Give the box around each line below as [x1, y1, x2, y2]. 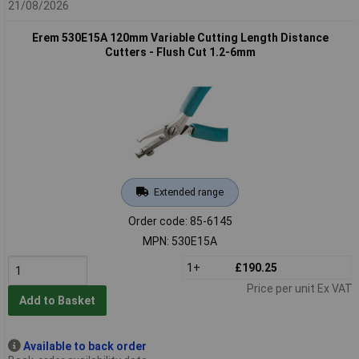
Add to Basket [18, 294, 95, 308]
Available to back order [22, 339, 147, 353]
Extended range [153, 185, 224, 198]
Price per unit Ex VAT [246, 281, 353, 295]
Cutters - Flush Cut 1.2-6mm [104, 45, 256, 58]
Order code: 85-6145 [127, 214, 232, 228]
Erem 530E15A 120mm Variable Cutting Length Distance [31, 30, 329, 44]
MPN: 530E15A [143, 234, 217, 248]
